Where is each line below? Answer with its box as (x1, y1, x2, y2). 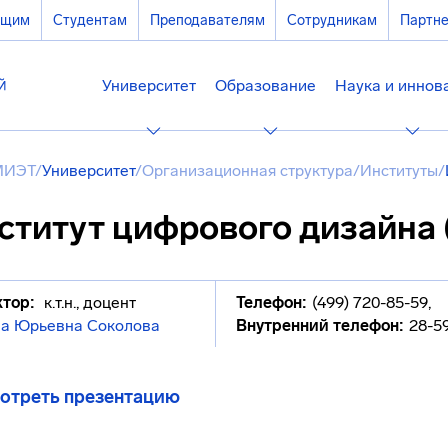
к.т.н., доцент (40, 293, 136, 312)
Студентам (52, 11, 127, 29)
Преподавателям (149, 11, 265, 29)
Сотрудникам (287, 11, 378, 29)
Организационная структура (142, 161, 353, 180)
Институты (360, 161, 438, 180)
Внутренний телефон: (236, 316, 405, 335)
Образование (215, 76, 317, 95)
